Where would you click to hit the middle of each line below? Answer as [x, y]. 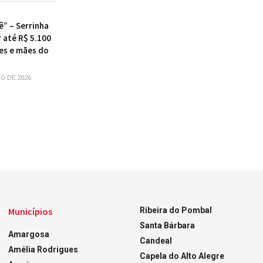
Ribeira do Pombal [176, 210]
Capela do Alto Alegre [182, 256]
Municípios [31, 211]
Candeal [156, 241]
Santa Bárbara [167, 225]
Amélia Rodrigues [43, 249]
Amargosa [29, 234]
